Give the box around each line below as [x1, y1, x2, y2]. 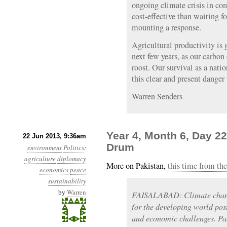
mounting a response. [132, 22, 201, 33]
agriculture [24, 154, 56, 163]
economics [40, 165, 68, 174]
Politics [63, 143, 84, 152]
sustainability [48, 176, 86, 185]
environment [27, 143, 62, 152]
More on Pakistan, [106, 160, 168, 171]
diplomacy [57, 154, 86, 163]
